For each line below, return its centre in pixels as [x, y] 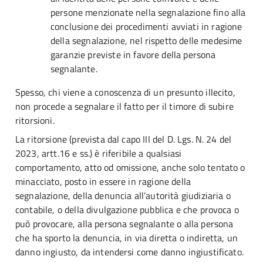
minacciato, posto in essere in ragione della [103, 181]
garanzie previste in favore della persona [133, 55]
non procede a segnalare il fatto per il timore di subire [124, 106]
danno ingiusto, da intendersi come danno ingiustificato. [129, 252]
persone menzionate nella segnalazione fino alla [148, 12]
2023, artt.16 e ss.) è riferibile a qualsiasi [99, 153]
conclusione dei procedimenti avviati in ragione [146, 26]
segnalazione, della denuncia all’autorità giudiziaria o [123, 195]
